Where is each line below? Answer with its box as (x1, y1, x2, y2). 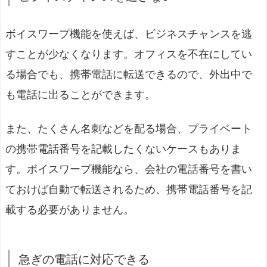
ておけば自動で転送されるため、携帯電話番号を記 (5, 183, 252, 196)
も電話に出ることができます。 (5, 88, 156, 101)
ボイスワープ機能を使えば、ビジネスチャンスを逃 (5, 27, 252, 41)
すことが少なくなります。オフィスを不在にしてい (5, 48, 252, 61)
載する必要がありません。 (5, 203, 134, 216)
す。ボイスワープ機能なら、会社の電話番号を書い (5, 163, 252, 176)
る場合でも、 (5, 68, 70, 81)
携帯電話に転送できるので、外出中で (70, 68, 252, 81)
